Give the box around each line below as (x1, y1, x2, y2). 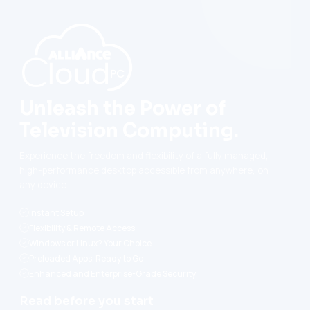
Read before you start (19, 294, 154, 309)
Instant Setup (29, 206, 84, 219)
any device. (19, 179, 69, 191)
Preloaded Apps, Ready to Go (29, 252, 143, 264)
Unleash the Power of (19, 97, 226, 120)
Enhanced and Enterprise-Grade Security (29, 267, 196, 280)
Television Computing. (19, 119, 239, 143)
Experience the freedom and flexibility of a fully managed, (19, 149, 268, 162)
